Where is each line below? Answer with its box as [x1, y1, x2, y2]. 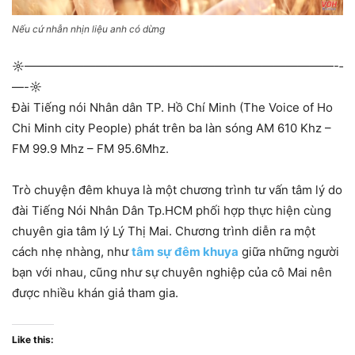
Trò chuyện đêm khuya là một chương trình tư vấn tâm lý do [12, 182, 342, 198]
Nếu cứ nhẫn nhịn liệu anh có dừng [12, 23, 165, 36]
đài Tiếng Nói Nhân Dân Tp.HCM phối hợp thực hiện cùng [12, 203, 331, 219]
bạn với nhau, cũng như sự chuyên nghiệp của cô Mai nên [12, 265, 332, 281]
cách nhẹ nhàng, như [12, 244, 132, 260]
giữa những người [239, 244, 339, 260]
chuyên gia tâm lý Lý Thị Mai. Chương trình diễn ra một [12, 223, 315, 239]
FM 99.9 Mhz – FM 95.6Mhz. [12, 141, 169, 157]
